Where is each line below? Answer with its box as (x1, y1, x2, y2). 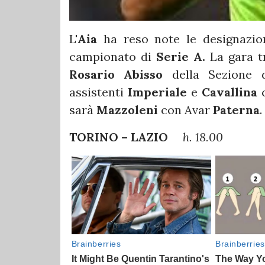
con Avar (161, 102, 213, 118)
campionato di (69, 49, 152, 64)
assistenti (69, 85, 128, 100)
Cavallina (201, 85, 257, 100)
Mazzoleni (96, 102, 161, 118)
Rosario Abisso (69, 67, 163, 82)
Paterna (213, 102, 260, 118)
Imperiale (127, 85, 191, 100)
